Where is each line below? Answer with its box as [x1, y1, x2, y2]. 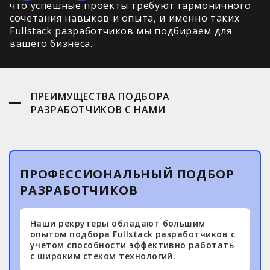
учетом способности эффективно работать [30, 239, 234, 251]
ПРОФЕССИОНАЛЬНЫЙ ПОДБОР [20, 166, 234, 182]
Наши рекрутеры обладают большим [30, 218, 206, 229]
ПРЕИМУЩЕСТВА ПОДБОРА [31, 90, 170, 103]
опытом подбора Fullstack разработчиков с [30, 228, 236, 240]
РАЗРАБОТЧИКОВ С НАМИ [31, 103, 166, 116]
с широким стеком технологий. [30, 250, 176, 262]
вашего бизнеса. [10, 37, 93, 50]
